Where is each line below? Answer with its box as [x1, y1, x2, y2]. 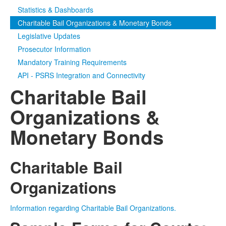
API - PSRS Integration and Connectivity [18, 70, 145, 80]
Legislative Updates [18, 31, 80, 41]
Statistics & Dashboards [18, 5, 93, 15]
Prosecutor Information [18, 44, 91, 54]
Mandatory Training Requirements [18, 57, 127, 67]
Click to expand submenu [49, 12, 137, 22]
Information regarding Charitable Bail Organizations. [10, 203, 176, 213]
